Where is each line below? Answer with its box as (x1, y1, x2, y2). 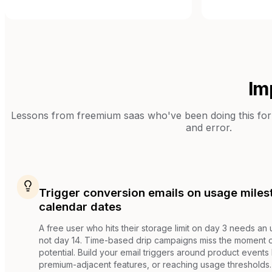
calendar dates (39, 200, 121, 214)
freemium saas (76, 109, 144, 121)
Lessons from (10, 109, 77, 121)
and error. (186, 121, 232, 134)
